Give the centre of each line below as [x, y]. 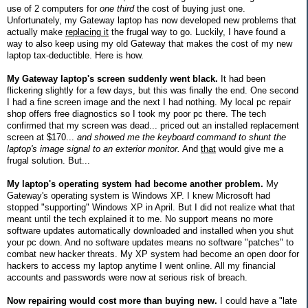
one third [117, 8]
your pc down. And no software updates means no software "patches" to [150, 242]
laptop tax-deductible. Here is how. [75, 55]
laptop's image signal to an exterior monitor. [93, 148]
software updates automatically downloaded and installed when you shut [150, 230]
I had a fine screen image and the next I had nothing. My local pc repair [149, 102]
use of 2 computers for [53, 8]
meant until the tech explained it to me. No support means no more [140, 219]
